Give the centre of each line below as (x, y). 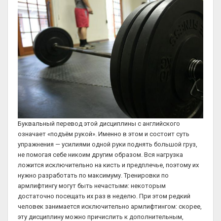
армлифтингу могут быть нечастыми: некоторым (92, 185)
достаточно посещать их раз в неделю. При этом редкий (104, 196)
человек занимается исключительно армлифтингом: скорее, (110, 206)
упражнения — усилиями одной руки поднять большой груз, (108, 144)
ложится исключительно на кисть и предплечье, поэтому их (108, 165)
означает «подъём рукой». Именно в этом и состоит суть (104, 134)
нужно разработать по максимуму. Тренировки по (93, 175)
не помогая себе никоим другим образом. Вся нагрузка (100, 154)
